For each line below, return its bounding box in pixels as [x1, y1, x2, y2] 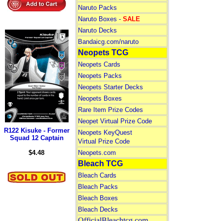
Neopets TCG [77, 48, 128, 57]
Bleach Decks [77, 206, 118, 213]
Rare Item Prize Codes [77, 106, 143, 113]
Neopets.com [77, 149, 116, 156]
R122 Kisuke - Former [3, 127, 70, 134]
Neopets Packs [77, 72, 122, 79]
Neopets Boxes [77, 95, 122, 102]
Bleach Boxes [77, 194, 118, 202]
